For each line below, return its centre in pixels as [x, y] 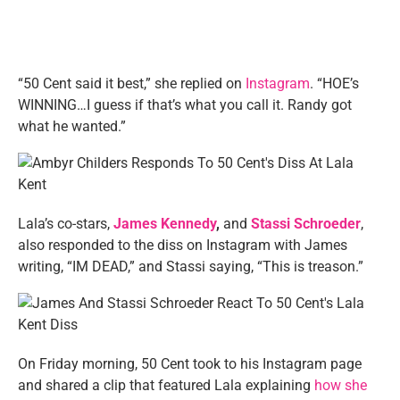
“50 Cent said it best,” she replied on [132, 83]
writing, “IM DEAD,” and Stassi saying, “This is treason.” [191, 266]
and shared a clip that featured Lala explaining [166, 385]
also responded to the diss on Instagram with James [183, 245]
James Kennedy [165, 223]
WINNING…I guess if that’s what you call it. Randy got [185, 104]
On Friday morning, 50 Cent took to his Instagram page [190, 363]
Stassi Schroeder [306, 223]
